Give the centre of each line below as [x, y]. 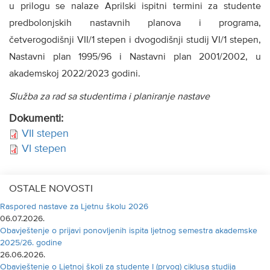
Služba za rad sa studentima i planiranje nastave [109, 97]
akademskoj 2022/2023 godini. [75, 74]
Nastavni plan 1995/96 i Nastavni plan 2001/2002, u [135, 57]
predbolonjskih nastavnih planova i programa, [135, 24]
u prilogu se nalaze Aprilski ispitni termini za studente [135, 7]
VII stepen [45, 134]
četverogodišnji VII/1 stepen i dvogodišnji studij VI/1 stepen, [135, 40]
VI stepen [44, 149]
